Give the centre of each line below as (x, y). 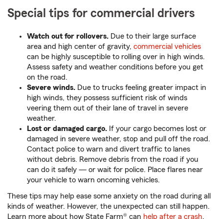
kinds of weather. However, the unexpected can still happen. (109, 207)
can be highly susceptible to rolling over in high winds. (116, 57)
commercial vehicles (167, 47)
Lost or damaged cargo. (67, 129)
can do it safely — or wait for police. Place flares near (115, 170)
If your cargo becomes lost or (157, 129)
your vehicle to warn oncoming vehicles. (93, 180)
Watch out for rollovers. (68, 36)
